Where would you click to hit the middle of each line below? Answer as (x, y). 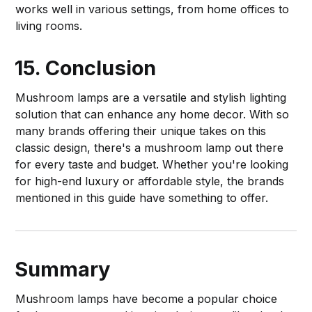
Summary (63, 269)
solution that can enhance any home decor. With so (153, 114)
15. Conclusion (86, 68)
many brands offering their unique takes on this (141, 131)
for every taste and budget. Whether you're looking (152, 164)
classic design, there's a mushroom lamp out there (150, 147)
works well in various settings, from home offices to (153, 9)
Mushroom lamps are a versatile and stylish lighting (151, 97)
